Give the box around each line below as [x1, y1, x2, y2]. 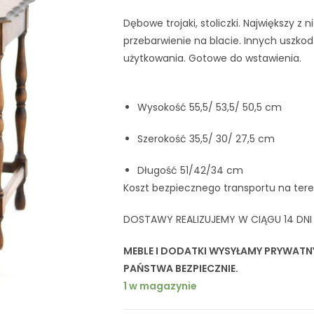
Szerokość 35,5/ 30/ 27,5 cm [137, 131, 275, 146]
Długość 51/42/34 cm [137, 163, 243, 177]
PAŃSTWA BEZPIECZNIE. [123, 261, 240, 275]
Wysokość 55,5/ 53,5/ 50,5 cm [137, 100, 282, 114]
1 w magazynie [123, 278, 197, 293]
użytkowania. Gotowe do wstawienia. [123, 50, 301, 65]
